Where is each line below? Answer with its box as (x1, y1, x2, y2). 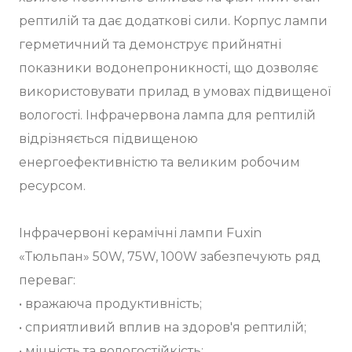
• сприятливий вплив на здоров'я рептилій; (19, 319, 310, 335)
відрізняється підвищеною (19, 130, 198, 146)
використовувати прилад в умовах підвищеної (19, 83, 331, 99)
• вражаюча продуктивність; (19, 295, 205, 311)
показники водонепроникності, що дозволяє (19, 60, 318, 75)
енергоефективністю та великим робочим (19, 154, 300, 170)
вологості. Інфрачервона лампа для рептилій (19, 107, 316, 123)
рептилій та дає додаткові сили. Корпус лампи (19, 13, 328, 28)
